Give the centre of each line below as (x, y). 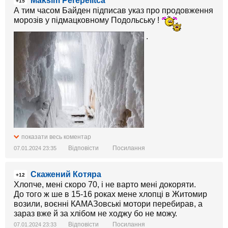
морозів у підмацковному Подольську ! (88, 20)
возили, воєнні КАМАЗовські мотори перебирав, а (108, 204)
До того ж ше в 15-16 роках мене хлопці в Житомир (110, 194)
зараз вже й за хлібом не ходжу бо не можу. (95, 213)
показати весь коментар (56, 137)
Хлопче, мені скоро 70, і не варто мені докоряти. (105, 184)
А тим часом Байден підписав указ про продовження (113, 10)
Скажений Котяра (66, 174)
